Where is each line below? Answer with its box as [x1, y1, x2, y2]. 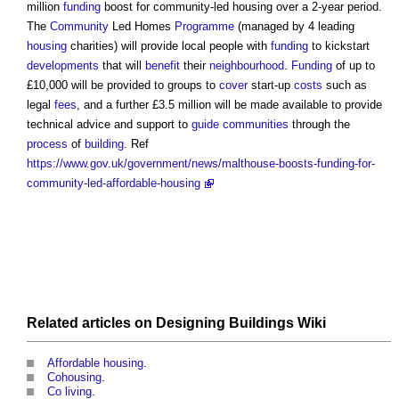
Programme [175, 20, 234, 34]
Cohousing [47, 370, 102, 384]
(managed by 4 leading [234, 20, 354, 34]
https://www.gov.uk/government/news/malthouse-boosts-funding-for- [27, 157, 375, 171]
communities [223, 118, 289, 132]
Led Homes [109, 20, 175, 34]
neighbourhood [209, 59, 284, 73]
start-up [248, 78, 294, 93]
